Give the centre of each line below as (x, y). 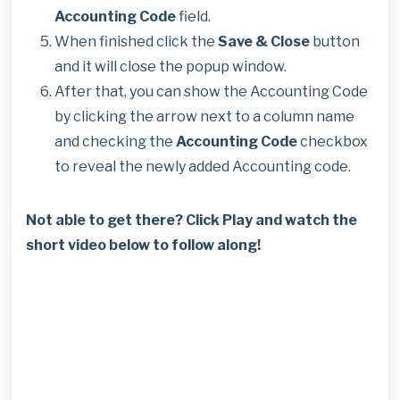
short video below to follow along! (143, 245)
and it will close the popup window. (171, 67)
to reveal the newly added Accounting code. (203, 167)
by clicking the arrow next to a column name (204, 117)
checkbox (333, 142)
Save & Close (264, 42)
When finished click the (136, 42)
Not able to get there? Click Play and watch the (192, 220)
